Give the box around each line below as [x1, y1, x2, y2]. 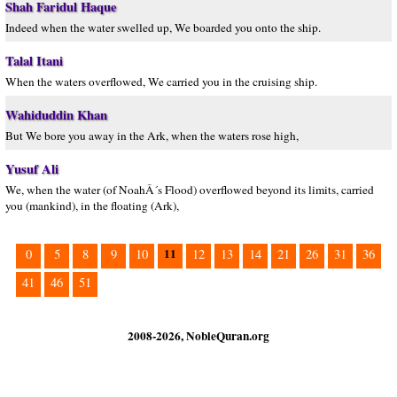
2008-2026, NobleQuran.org [128, 327, 269, 345]
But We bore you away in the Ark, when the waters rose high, [5, 128, 299, 144]
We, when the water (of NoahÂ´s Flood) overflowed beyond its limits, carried [5, 182, 374, 198]
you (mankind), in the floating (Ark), [5, 198, 179, 214]
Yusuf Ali [5, 160, 58, 178]
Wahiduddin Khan [5, 105, 107, 124]
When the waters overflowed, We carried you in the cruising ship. [5, 74, 317, 90]
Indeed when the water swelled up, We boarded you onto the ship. [5, 19, 321, 35]
